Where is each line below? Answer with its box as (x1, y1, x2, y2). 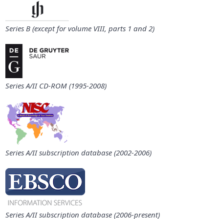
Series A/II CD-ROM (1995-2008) (5, 81, 107, 90)
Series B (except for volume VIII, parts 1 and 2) (5, 23, 154, 33)
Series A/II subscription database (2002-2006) (5, 148, 152, 157)
